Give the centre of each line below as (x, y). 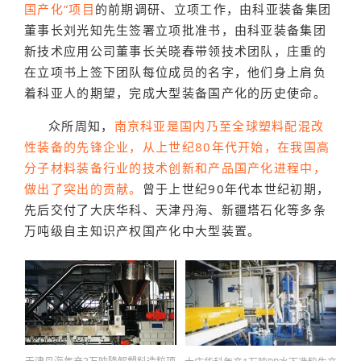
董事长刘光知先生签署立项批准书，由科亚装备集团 (175, 30)
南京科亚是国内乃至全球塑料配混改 (219, 126)
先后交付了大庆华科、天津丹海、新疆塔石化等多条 (175, 210)
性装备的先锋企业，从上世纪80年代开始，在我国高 (177, 147)
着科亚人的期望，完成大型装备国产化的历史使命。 (175, 93)
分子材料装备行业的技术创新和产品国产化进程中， (175, 168)
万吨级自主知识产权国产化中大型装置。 (143, 230)
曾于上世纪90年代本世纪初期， (236, 189)
